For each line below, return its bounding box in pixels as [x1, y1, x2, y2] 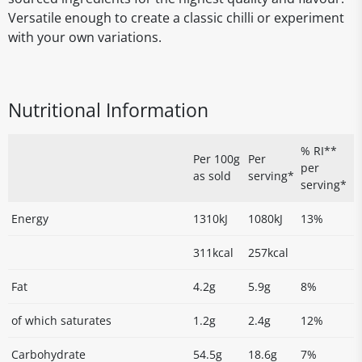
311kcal [193, 245, 234, 260]
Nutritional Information [8, 97, 208, 123]
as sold [193, 168, 231, 183]
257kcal [248, 245, 288, 260]
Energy [11, 211, 48, 226]
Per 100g [193, 151, 240, 166]
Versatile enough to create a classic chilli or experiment [8, 9, 344, 27]
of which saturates [11, 313, 112, 328]
